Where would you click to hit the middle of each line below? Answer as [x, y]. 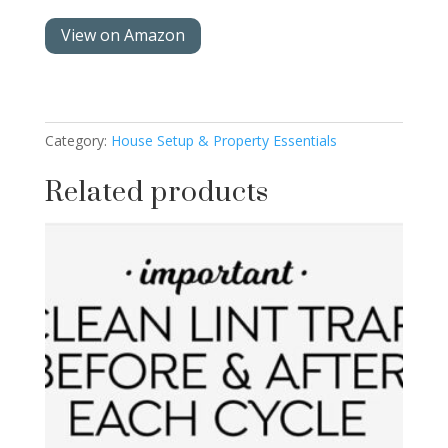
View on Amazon [122, 35]
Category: [77, 141]
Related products [156, 193]
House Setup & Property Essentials [223, 141]
